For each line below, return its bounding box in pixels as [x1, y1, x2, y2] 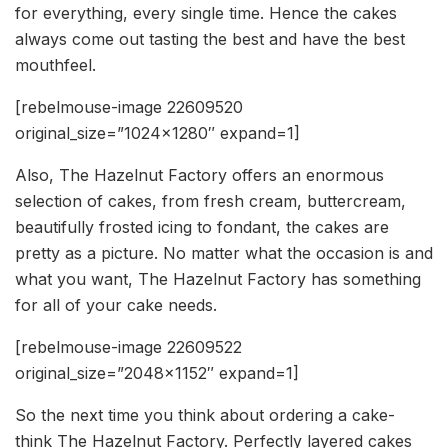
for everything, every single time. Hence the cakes [15, 2, 397, 23]
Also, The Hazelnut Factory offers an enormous [15, 164, 384, 185]
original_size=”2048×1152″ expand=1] [15, 362, 299, 383]
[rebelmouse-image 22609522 [15, 336, 242, 357]
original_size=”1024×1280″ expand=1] [15, 122, 300, 143]
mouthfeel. [15, 54, 96, 75]
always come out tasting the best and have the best [15, 28, 405, 49]
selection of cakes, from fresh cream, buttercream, [15, 190, 406, 211]
